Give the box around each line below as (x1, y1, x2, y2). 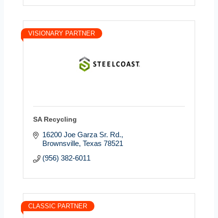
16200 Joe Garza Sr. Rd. (42, 130, 121, 139)
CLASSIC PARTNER (28, 202, 87, 210)
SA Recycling (33, 115, 77, 123)
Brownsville (42, 139, 79, 147)
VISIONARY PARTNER (28, 29, 95, 37)
